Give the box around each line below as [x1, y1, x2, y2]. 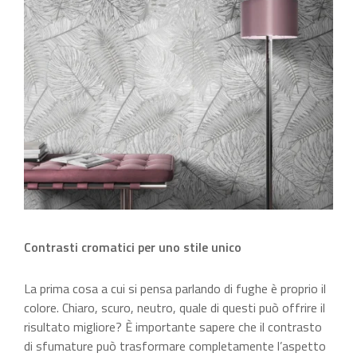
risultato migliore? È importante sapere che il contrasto [24, 317, 322, 337]
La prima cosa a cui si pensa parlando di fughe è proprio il [24, 279, 326, 299]
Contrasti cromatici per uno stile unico [24, 237, 241, 257]
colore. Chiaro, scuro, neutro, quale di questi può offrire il [24, 298, 325, 318]
